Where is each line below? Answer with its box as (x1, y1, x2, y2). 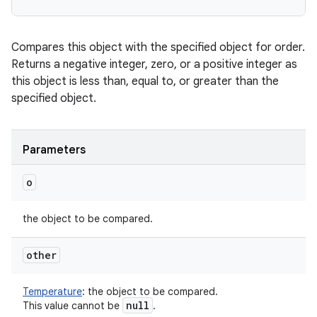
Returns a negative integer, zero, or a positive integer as (11, 57, 297, 71)
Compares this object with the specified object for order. (11, 40, 305, 54)
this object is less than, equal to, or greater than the (11, 74, 279, 88)
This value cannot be (23, 299, 122, 312)
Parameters (23, 143, 86, 157)
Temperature (23, 285, 82, 298)
